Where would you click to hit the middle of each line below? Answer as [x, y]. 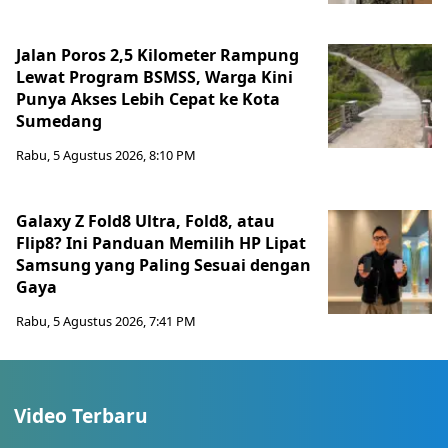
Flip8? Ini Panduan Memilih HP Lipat [161, 243]
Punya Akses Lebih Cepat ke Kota [148, 99]
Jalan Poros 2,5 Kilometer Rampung [157, 55]
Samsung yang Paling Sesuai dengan [163, 265]
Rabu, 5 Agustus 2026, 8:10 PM [106, 155]
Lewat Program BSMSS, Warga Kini [154, 77]
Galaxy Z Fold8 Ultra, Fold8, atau [145, 221]
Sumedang [59, 121]
